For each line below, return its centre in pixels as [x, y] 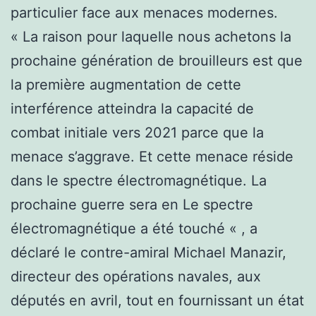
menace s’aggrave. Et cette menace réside [152, 156]
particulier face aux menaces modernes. [144, 12]
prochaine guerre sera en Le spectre [132, 204]
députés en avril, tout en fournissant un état [157, 300]
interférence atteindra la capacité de [132, 108]
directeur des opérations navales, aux [136, 276]
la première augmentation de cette [126, 84]
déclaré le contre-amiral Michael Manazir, [148, 252]
